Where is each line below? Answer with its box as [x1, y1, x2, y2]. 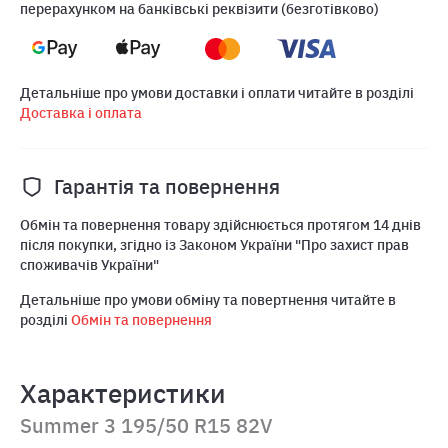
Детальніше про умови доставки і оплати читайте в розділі [20, 84, 414, 103]
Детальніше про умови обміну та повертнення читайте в [20, 291, 396, 310]
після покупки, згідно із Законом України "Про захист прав [20, 236, 409, 255]
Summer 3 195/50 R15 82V [20, 412, 273, 438]
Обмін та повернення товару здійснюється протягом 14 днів [20, 216, 421, 235]
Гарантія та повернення [54, 174, 280, 200]
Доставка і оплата [20, 104, 142, 123]
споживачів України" [20, 256, 159, 275]
